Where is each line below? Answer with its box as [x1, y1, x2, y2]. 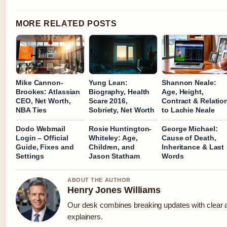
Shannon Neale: [162, 78, 216, 87]
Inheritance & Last [162, 142, 224, 151]
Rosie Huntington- [89, 124, 152, 133]
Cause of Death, [162, 133, 216, 142]
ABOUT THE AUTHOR [67, 176, 131, 183]
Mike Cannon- [16, 78, 63, 87]
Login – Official [16, 133, 68, 142]
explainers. [67, 212, 103, 221]
